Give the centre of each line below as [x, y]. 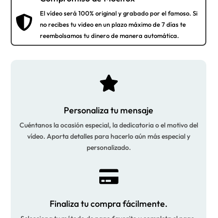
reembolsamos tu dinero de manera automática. [109, 36]
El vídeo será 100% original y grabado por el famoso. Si [118, 13]
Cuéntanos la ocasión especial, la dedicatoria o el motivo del [109, 125]
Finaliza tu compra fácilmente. [109, 204]
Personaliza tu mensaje [109, 110]
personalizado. [109, 148]
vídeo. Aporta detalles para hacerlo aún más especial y [109, 136]
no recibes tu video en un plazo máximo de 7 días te [113, 25]
